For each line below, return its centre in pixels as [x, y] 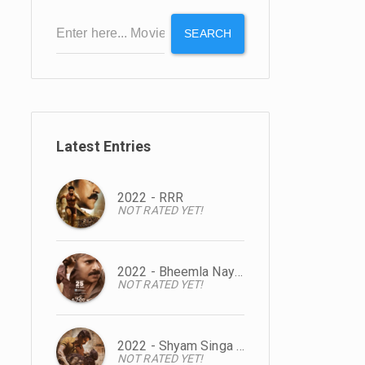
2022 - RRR [150, 198]
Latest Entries [104, 146]
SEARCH [208, 33]
